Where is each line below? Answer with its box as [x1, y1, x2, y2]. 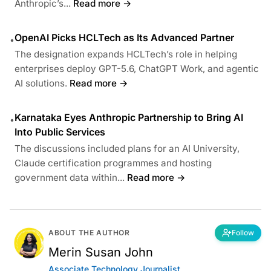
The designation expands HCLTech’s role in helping [15, 48, 237, 60]
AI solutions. [15, 77, 67, 90]
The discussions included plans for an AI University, [15, 143, 240, 155]
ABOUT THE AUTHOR [48, 228, 130, 238]
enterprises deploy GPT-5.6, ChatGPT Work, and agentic [15, 63, 259, 75]
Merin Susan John [48, 245, 153, 260]
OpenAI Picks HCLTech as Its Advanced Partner [15, 31, 234, 44]
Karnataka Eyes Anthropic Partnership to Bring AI [15, 111, 243, 124]
